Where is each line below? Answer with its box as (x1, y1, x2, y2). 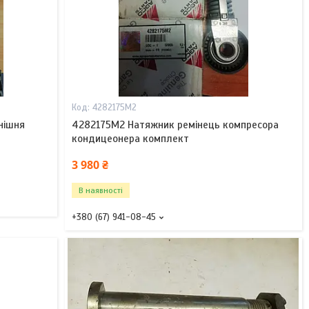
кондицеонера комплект (71, 132, 189, 146)
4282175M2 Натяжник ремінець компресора (71, 119, 279, 132)
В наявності (78, 186, 123, 196)
